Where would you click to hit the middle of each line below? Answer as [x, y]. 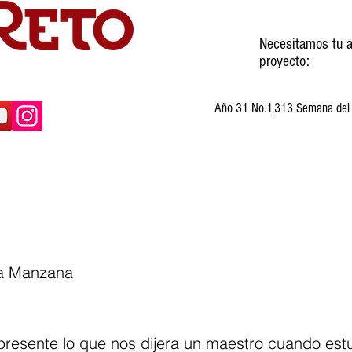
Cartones [197, 193]
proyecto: [284, 61]
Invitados [102, 193]
